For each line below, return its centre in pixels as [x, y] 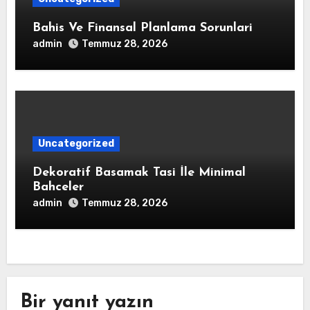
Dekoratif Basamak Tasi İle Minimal [139, 173]
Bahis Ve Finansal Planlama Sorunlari [143, 28]
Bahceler [58, 188]
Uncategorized [76, 144]
